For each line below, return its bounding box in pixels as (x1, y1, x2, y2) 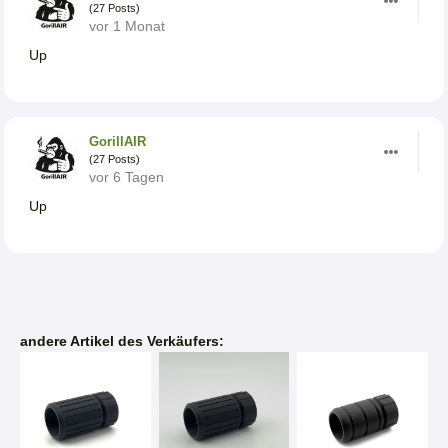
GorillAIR (89, 133, 146, 149)
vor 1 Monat (89, 17, 165, 34)
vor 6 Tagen (89, 168, 164, 185)
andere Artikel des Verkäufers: (20, 332, 224, 349)
